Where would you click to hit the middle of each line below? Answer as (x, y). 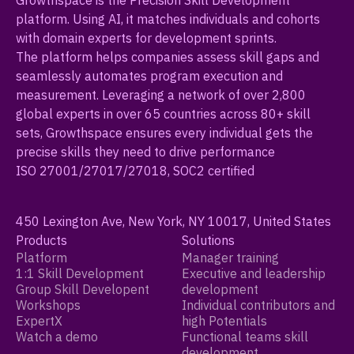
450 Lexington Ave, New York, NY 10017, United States (173, 222)
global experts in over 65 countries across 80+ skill (163, 114)
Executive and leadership (254, 274)
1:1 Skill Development (80, 274)
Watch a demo (57, 337)
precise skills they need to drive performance (145, 152)
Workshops (48, 305)
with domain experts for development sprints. (146, 38)
